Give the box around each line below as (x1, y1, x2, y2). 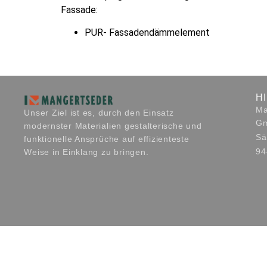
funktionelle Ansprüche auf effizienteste (24, 134, 190, 144)
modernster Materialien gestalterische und (24, 121, 202, 131)
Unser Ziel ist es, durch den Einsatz (24, 108, 174, 118)
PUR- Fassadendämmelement (85, 27, 210, 39)
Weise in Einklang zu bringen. (24, 147, 149, 157)
